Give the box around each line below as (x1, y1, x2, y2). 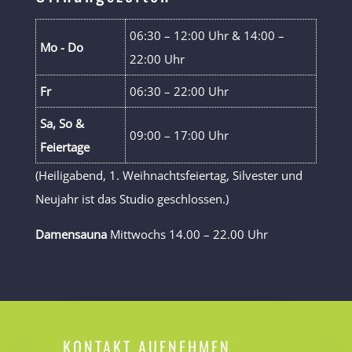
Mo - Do (39, 38, 83, 55)
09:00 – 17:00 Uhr (129, 126, 229, 143)
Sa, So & (39, 115, 84, 131)
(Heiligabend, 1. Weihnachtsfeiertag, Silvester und (35, 167, 302, 183)
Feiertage (39, 138, 90, 155)
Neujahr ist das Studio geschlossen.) (35, 190, 229, 207)
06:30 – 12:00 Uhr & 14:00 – (129, 27, 284, 43)
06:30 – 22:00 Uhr (129, 82, 229, 99)
